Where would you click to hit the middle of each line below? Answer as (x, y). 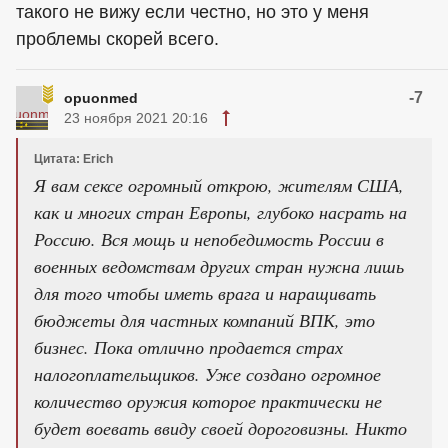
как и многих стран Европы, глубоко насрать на (220, 212)
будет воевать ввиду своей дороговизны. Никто (220, 428)
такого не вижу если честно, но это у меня (192, 12)
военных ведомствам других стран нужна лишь (219, 266)
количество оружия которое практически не (208, 401)
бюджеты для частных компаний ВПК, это (204, 320)
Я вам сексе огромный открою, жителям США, (219, 185)
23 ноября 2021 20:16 (136, 118)
